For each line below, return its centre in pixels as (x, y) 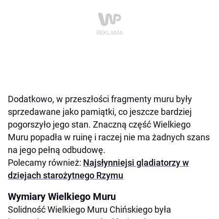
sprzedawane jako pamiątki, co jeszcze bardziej (100, 111)
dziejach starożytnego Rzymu (66, 175)
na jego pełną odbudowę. (57, 150)
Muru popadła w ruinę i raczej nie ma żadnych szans (109, 137)
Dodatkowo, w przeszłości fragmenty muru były (100, 99)
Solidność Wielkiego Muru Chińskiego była (89, 209)
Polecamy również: (45, 162)
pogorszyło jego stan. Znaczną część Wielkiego (99, 124)
